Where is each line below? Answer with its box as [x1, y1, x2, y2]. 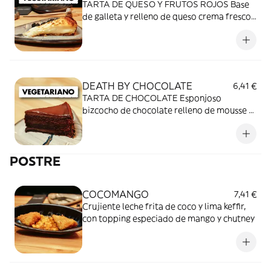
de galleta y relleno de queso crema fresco [82, 11, 251, 22]
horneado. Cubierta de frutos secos [82, 23, 223, 34]
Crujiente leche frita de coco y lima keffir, [82, 201, 246, 212]
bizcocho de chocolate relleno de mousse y [82, 105, 253, 116]
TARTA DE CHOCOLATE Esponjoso [82, 93, 221, 103]
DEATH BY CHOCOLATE [82, 80, 192, 92]
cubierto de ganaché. [82, 117, 166, 128]
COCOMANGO [82, 188, 149, 200]
